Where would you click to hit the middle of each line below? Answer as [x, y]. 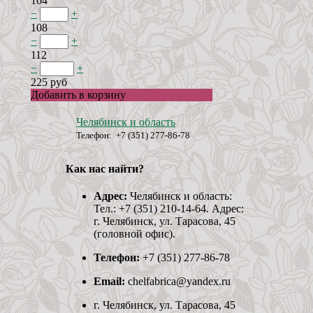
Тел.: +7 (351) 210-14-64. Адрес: [169, 208]
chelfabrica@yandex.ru [178, 281]
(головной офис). [134, 233]
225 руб [49, 82]
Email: [109, 281]
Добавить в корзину [78, 95]
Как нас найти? [105, 168]
